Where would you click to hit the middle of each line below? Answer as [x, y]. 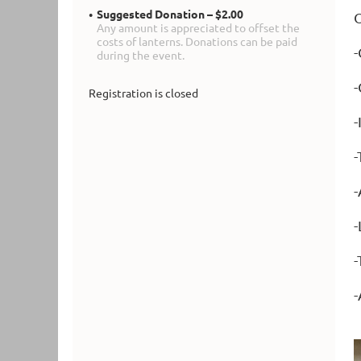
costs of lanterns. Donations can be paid [197, 41]
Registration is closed [143, 93]
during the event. [141, 55]
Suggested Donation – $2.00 [170, 14]
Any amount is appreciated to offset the [198, 28]
